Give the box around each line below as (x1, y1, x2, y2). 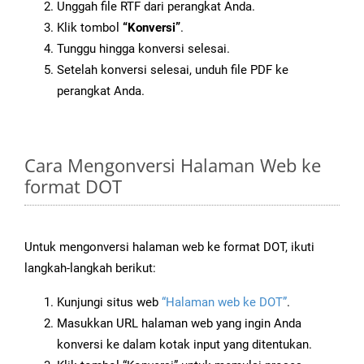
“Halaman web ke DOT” (162, 295, 287, 310)
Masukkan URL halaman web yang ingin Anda (57, 316, 301, 331)
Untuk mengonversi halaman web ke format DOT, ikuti (24, 240, 314, 255)
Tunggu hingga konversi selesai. (57, 41, 230, 57)
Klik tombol (57, 20, 123, 36)
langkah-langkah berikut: (24, 261, 156, 276)
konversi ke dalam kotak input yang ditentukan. (57, 337, 312, 353)
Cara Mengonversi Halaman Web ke (24, 153, 321, 178)
